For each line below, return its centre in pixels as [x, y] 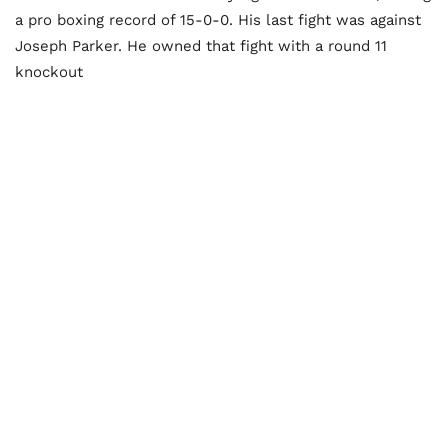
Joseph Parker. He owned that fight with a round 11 [201, 46]
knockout [49, 72]
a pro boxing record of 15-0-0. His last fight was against [218, 20]
